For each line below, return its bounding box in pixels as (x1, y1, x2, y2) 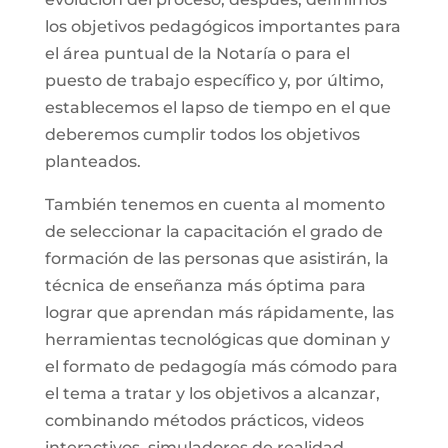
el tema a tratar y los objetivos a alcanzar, (44, 384, 380, 403)
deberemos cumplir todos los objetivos (44, 125, 360, 144)
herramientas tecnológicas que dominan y (44, 330, 390, 349)
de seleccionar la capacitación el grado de (44, 222, 383, 241)
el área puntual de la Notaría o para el (44, 44, 350, 63)
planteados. (44, 152, 141, 171)
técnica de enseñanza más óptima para (44, 276, 366, 295)
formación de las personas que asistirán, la (44, 249, 389, 268)
